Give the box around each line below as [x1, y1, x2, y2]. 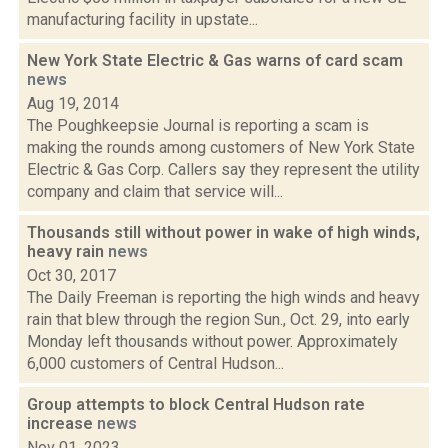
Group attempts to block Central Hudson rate [27, 395, 365, 414]
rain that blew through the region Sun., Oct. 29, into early [27, 310, 410, 329]
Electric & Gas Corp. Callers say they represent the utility [27, 160, 420, 179]
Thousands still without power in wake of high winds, [27, 223, 420, 242]
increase [27, 414, 97, 433]
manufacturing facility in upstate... [27, 10, 258, 29]
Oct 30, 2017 [27, 266, 116, 285]
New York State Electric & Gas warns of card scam [27, 51, 403, 70]
